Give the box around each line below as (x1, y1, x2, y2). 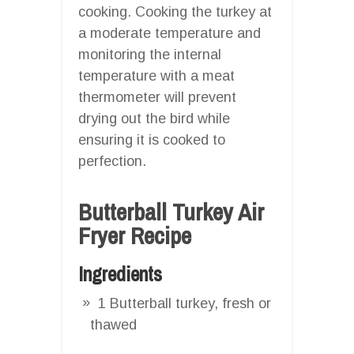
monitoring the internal (78, 46, 221, 62)
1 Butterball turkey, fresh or (98, 295, 271, 311)
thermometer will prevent (78, 88, 236, 105)
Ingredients (78, 260, 162, 288)
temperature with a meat (78, 67, 235, 84)
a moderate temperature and (78, 24, 261, 41)
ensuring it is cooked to (78, 131, 225, 148)
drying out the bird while (78, 110, 230, 126)
